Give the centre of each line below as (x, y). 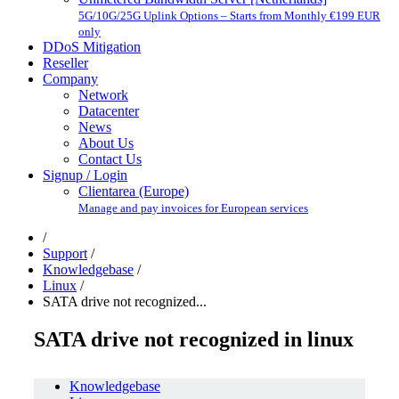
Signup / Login (85, 175)
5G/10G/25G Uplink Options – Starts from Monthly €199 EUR (229, 16)
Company (70, 79)
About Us (106, 143)
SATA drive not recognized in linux (194, 339)
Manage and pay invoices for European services (193, 208)
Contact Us (110, 159)
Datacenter (109, 111)
